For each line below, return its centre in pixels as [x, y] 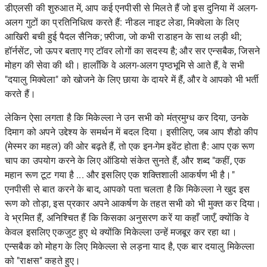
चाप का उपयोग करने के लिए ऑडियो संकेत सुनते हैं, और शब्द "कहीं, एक [125, 161]
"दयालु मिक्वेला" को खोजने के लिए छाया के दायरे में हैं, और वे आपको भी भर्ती [132, 80]
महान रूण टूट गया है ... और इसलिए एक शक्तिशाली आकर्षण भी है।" [120, 175]
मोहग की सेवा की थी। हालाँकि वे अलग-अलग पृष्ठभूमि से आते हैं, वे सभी [125, 66]
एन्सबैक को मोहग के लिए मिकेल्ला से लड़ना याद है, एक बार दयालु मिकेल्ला [130, 247]
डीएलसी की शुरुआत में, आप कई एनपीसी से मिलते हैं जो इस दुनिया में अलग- [131, 8]
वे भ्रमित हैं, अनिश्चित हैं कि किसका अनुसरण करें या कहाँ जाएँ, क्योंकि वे [127, 218]
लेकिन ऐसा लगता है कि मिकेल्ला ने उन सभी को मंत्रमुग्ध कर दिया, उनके [127, 118]
